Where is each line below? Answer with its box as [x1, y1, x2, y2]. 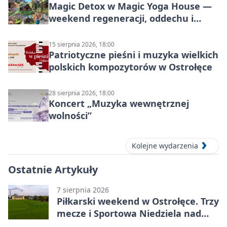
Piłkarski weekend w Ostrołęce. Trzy [57, 195, 219, 208]
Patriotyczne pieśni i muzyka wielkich [49, 48, 218, 61]
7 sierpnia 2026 [57, 185, 109, 195]
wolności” [49, 109, 92, 122]
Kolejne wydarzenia [132, 141, 198, 151]
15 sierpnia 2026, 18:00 [49, 40, 115, 49]
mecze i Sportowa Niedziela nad [57, 207, 201, 220]
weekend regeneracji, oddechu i [49, 12, 194, 24]
